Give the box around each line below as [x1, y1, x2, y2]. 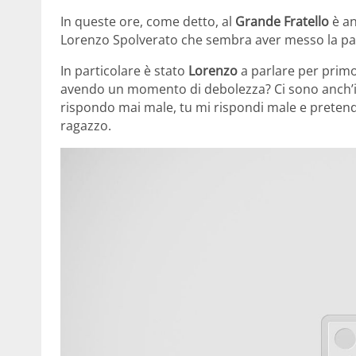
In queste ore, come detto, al [60, 12, 235, 30]
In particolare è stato [60, 61, 188, 79]
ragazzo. [60, 116, 111, 134]
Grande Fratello [235, 12, 329, 30]
